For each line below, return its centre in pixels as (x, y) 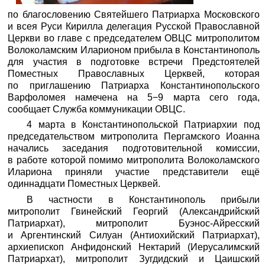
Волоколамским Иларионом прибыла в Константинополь (134, 50)
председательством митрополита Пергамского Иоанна (134, 137)
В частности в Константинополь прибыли (143, 200)
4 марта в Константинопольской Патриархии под (143, 125)
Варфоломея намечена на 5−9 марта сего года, (134, 97)
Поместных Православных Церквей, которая (134, 73)
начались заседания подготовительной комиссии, (134, 148)
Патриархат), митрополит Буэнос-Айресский (134, 223)
